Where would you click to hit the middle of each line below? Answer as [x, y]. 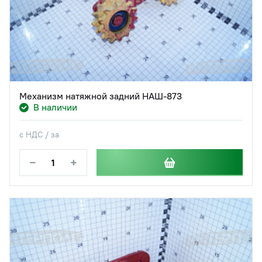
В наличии [55, 107]
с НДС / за [39, 135]
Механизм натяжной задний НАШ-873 [101, 96]
